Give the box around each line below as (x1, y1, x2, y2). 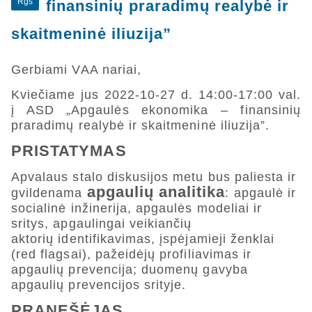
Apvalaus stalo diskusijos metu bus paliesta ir (11, 170, 297, 185)
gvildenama (11, 186, 87, 201)
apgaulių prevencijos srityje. (11, 278, 187, 292)
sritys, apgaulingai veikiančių (11, 217, 192, 231)
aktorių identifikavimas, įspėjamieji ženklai (11, 232, 275, 247)
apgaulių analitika (86, 183, 226, 201)
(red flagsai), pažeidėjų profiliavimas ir (11, 247, 252, 262)
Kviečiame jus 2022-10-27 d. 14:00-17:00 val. (11, 88, 301, 102)
